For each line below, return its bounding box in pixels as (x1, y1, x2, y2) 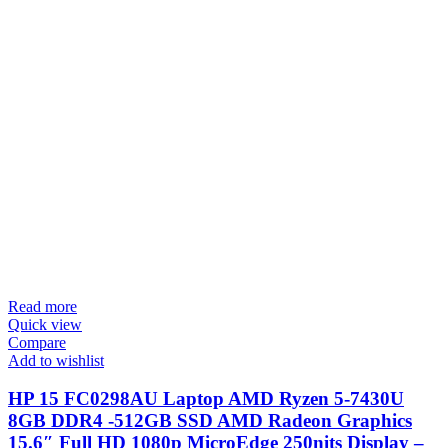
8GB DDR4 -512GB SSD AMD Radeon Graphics (8, 410, 412, 432)
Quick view (8, 315, 82, 333)
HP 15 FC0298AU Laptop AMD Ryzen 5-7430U (8, 388, 404, 410)
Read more (8, 297, 77, 315)
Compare (8, 333, 66, 351)
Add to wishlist (8, 351, 104, 369)
